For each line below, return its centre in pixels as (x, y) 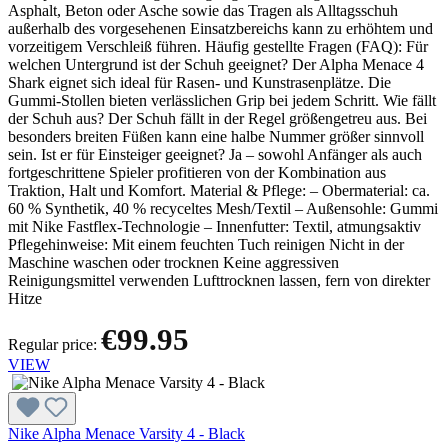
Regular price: (54, 345)
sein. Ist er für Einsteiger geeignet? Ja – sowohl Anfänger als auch (215, 155)
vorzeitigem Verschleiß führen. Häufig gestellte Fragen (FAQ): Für (218, 47)
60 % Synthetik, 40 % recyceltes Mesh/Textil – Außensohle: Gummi (223, 209)
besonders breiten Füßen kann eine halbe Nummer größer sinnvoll (216, 137)
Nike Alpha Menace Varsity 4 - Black (126, 434)
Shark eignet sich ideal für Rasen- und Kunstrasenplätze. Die (199, 83)
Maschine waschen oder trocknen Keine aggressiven (173, 263)
